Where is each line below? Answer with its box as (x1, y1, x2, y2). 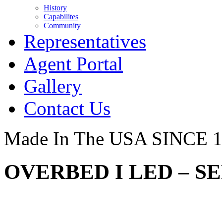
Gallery (24, 75, 82, 97)
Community (44, 21, 81, 30)
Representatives (24, 31, 146, 52)
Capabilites (44, 12, 78, 21)
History (44, 3, 67, 12)
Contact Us (24, 98, 111, 119)
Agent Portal (24, 53, 123, 74)
